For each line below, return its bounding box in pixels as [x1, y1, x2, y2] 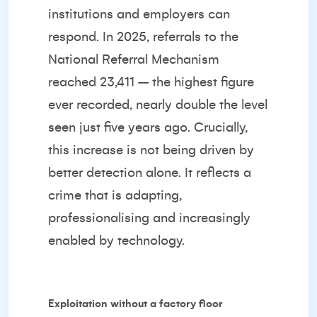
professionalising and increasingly [48, 211, 250, 225]
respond [48, 30, 96, 44]
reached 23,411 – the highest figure [48, 75, 254, 89]
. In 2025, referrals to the [96, 30, 238, 44]
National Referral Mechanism [48, 52, 219, 67]
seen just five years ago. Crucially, [48, 120, 248, 134]
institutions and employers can [48, 7, 230, 21]
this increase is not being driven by [48, 143, 254, 157]
